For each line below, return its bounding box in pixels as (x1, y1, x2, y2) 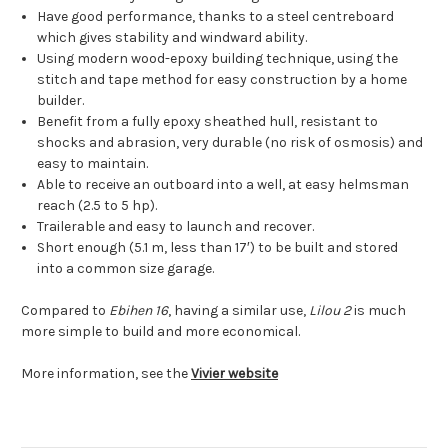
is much (354, 302, 406, 320)
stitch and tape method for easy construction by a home (37, 71, 408, 89)
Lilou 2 (309, 302, 351, 320)
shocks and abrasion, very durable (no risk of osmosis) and (37, 134, 424, 152)
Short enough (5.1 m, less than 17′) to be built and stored (37, 239, 399, 257)
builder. (37, 92, 85, 110)
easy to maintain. (37, 155, 149, 173)
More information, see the (21, 365, 191, 383)
